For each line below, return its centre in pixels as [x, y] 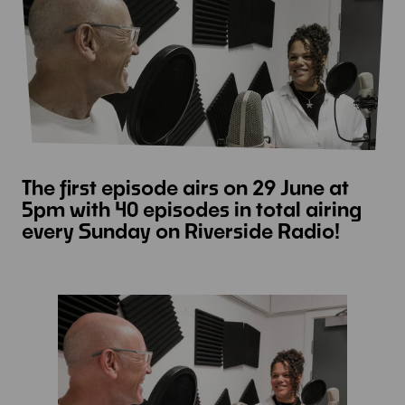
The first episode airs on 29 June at [185, 187]
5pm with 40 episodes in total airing [191, 209]
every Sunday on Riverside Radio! [180, 231]
